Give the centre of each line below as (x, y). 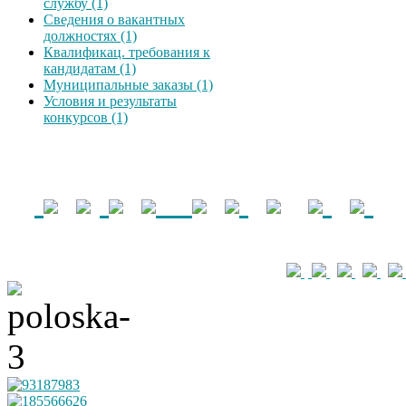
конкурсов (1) (86, 117)
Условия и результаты (110, 101)
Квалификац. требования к (127, 52)
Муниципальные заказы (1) (128, 84)
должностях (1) (90, 35)
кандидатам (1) (90, 68)
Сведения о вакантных (114, 19)
